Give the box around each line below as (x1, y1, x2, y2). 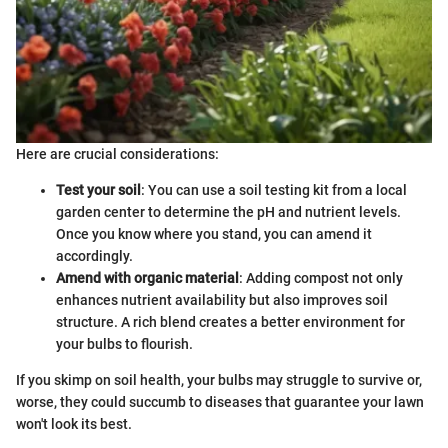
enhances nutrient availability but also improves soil (56, 291, 388, 308)
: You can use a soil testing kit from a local (141, 181, 407, 198)
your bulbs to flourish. (56, 335, 193, 352)
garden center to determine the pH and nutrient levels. (56, 203, 401, 220)
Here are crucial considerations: (16, 145, 219, 162)
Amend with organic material (56, 269, 239, 286)
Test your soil (56, 181, 141, 198)
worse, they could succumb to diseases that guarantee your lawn (16, 393, 424, 410)
